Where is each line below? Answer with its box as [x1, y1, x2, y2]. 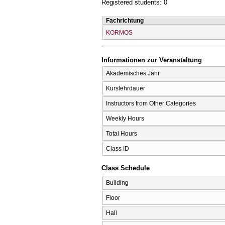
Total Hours [106, 130, 137, 137]
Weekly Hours [106, 115, 144, 122]
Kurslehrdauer [106, 84, 145, 92]
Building [106, 179, 129, 186]
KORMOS [106, 29, 133, 36]
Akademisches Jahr [106, 69, 160, 77]
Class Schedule [101, 164, 150, 172]
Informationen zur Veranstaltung [101, 56, 202, 64]
